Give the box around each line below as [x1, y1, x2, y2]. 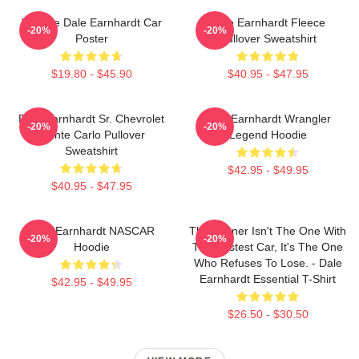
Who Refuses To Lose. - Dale [193, 256, 342, 269]
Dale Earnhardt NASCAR [28, 224, 155, 237]
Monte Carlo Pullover [38, 127, 145, 141]
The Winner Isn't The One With [189, 224, 346, 237]
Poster [75, 31, 108, 45]
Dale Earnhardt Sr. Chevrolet [18, 111, 164, 125]
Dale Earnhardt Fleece [210, 15, 325, 29]
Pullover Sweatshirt [219, 31, 317, 45]
